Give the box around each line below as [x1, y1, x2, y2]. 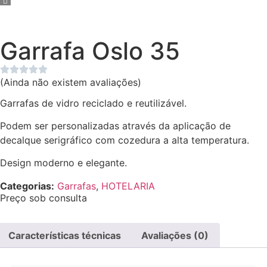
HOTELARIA [101, 179, 155, 192]
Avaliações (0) [141, 229, 209, 241]
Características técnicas [8, 229, 122, 241]
